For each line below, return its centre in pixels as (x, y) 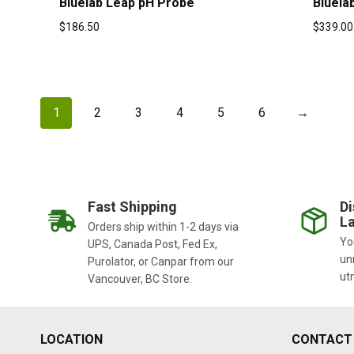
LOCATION (72, 339)
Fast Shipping (132, 207)
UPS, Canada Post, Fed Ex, (153, 244)
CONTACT (322, 339)
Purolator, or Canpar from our (161, 262)
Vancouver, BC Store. (140, 279)
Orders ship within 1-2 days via (163, 227)
